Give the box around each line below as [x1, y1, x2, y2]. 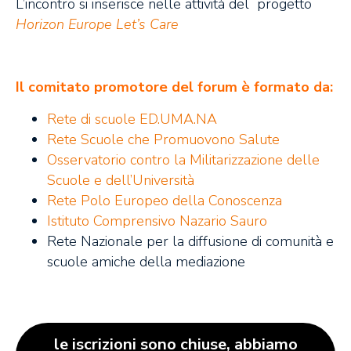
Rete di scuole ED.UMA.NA [47, 109, 217, 128]
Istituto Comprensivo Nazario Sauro [47, 211, 267, 230]
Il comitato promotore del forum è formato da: [16, 78, 333, 97]
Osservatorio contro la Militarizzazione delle [47, 150, 320, 169]
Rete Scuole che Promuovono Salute [47, 129, 280, 149]
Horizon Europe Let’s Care [16, 15, 179, 34]
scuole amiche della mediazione [47, 251, 249, 271]
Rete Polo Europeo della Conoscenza [47, 190, 282, 210]
